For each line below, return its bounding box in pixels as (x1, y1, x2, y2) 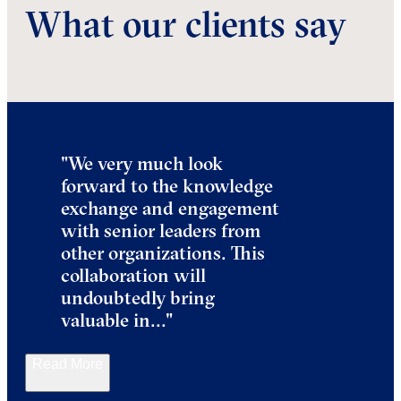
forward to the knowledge (61, 173, 273, 197)
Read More (32, 355, 103, 371)
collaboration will (61, 262, 206, 286)
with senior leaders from (61, 218, 260, 242)
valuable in (61, 307, 150, 331)
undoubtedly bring (61, 285, 215, 309)
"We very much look (61, 150, 223, 175)
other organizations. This (61, 240, 265, 264)
